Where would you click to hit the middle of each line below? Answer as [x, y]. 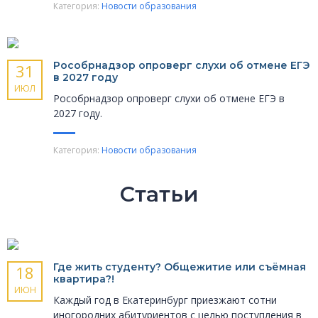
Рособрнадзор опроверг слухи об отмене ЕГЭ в [169, 99]
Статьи [159, 194]
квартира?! [84, 279]
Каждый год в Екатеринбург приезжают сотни [165, 300]
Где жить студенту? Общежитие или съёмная [180, 267]
